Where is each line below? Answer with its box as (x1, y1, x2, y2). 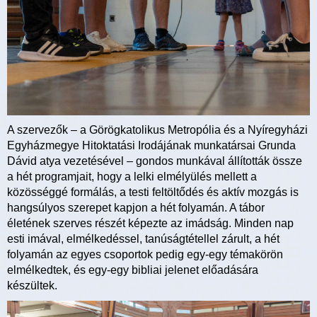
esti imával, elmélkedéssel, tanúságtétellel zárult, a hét (7, 233, 279, 246)
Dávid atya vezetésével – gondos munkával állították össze (7, 155, 302, 168)
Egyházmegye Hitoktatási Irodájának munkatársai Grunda (7, 139, 296, 152)
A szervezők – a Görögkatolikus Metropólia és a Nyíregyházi (7, 124, 308, 137)
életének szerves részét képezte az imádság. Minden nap (7, 217, 294, 230)
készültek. (7, 279, 60, 292)
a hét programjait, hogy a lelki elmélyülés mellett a (7, 171, 257, 183)
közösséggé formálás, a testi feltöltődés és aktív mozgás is (7, 186, 299, 199)
